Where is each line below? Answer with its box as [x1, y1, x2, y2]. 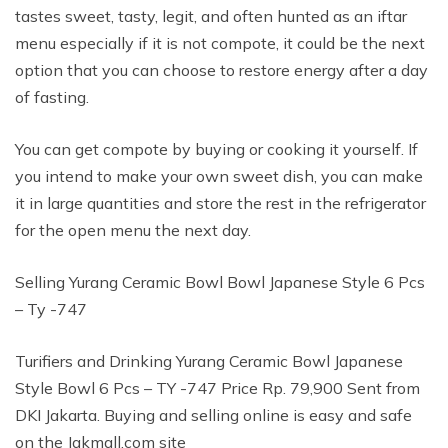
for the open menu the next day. [15, 220, 251, 241]
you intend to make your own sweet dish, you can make [15, 166, 423, 187]
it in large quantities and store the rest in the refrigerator [15, 193, 426, 214]
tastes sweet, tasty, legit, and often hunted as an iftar [15, 6, 407, 27]
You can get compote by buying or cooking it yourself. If [15, 139, 418, 160]
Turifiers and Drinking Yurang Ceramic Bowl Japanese [15, 351, 403, 372]
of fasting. [15, 87, 89, 108]
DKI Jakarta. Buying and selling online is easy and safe [15, 405, 412, 426]
